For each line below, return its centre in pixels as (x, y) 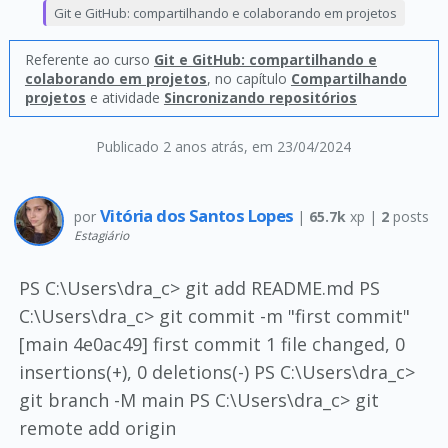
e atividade (124, 97)
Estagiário (101, 234)
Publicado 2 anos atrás (170, 146)
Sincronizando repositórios (260, 97)
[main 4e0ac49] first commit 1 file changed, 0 (211, 344)
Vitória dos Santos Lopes (198, 215)
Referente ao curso (89, 59)
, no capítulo (248, 78)
